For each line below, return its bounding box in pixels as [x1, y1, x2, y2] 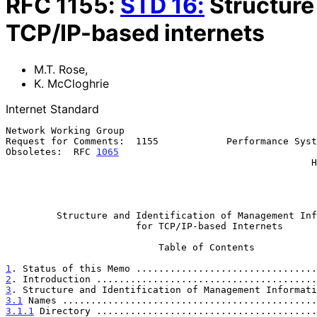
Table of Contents [6, 241, 158, 253]
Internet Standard [6, 101, 99, 116]
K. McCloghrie [34, 76, 109, 91]
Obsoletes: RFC [6, 146, 96, 157]
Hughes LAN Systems [6, 156, 311, 168]
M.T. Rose [34, 62, 85, 76]
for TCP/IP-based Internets [136, 220, 283, 231]
